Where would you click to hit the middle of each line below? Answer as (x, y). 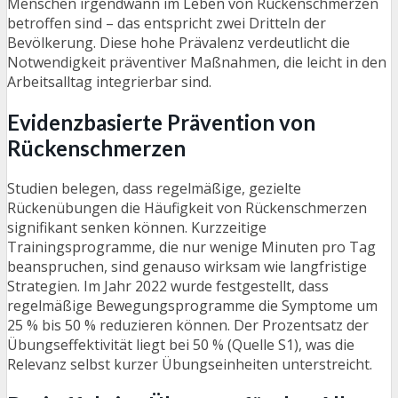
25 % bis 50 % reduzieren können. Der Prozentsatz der (188, 325)
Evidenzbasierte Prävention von (161, 122)
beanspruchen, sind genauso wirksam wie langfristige (187, 266)
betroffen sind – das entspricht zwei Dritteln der (167, 23)
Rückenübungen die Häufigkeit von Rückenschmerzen (187, 207)
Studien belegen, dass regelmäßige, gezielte (154, 188)
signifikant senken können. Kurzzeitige (137, 227)
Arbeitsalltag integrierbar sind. (109, 82)
